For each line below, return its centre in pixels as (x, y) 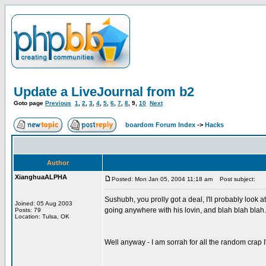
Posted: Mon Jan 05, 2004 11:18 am (162, 179)
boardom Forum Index (160, 125)
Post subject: (235, 179)
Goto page (29, 103)
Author (58, 163)
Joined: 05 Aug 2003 (44, 203)
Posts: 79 (28, 210)
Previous (58, 103)
